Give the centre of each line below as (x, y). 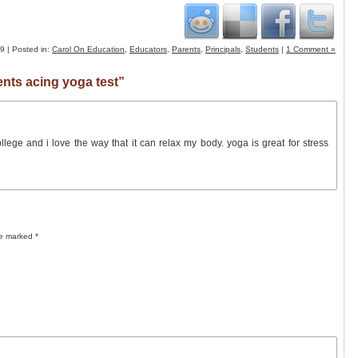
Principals (223, 49)
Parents (186, 49)
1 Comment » (311, 49)
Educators (148, 49)
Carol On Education (88, 49)
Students (262, 49)
